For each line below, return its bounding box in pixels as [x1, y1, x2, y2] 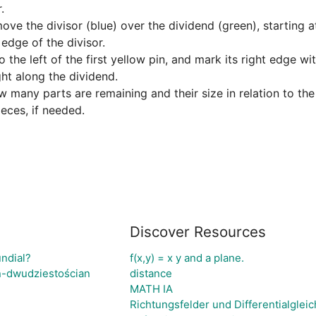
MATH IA [129, 282, 173, 296]
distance [129, 267, 172, 280]
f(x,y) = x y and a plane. [129, 251, 244, 265]
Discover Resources [129, 223, 266, 241]
